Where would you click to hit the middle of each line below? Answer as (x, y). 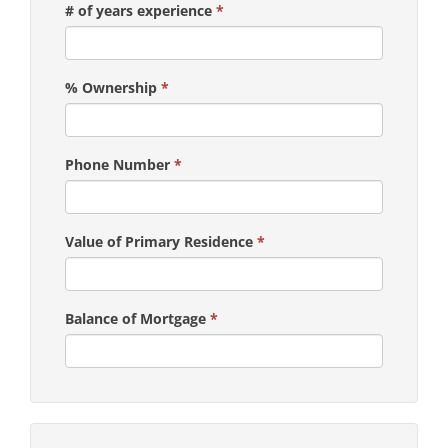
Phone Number (119, 164)
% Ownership (113, 87)
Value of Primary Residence (161, 241)
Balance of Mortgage (137, 318)
